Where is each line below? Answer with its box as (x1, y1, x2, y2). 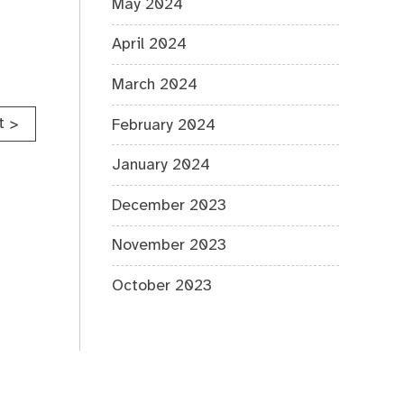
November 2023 (112, 237, 227, 254)
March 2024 (112, 77, 198, 94)
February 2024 (112, 116, 216, 133)
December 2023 (112, 197, 227, 214)
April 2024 (112, 36, 188, 53)
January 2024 (112, 157, 211, 174)
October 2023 (112, 277, 213, 294)
